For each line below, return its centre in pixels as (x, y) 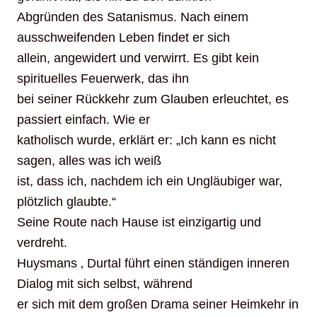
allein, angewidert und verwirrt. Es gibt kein (138, 58)
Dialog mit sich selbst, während (105, 284)
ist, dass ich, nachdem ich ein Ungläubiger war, (150, 181)
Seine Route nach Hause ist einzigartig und (139, 223)
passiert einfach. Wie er (83, 120)
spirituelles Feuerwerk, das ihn (103, 79)
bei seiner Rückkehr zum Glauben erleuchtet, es (153, 99)
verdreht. (42, 243)
